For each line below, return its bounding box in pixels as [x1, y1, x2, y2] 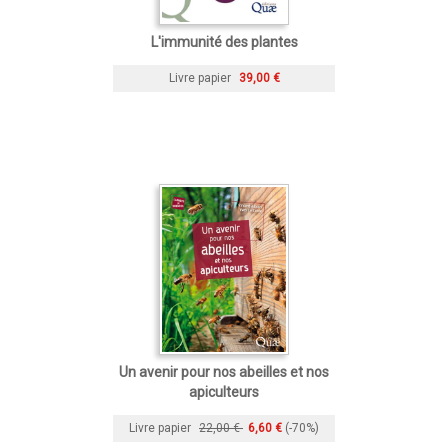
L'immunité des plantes [150, 33, 298, 50]
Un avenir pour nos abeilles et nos [119, 363, 329, 380]
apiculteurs [189, 383, 259, 400]
